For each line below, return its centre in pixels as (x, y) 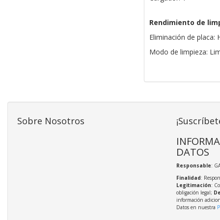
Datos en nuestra (196, 207)
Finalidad (188, 178)
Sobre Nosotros (51, 121)
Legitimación (193, 185)
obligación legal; (195, 193)
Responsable (193, 166)
